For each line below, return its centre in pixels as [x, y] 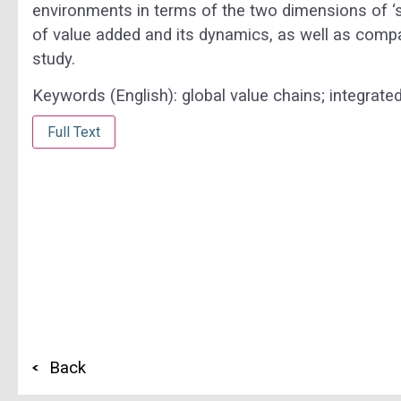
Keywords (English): [107, 96]
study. [54, 59]
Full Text [74, 132]
